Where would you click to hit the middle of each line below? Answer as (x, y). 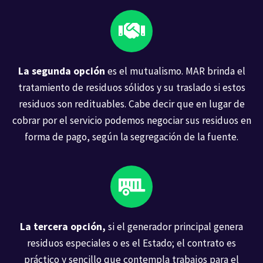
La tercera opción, (64, 226)
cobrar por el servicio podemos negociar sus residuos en (131, 120)
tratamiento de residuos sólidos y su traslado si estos (131, 87)
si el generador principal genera (176, 226)
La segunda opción (61, 71)
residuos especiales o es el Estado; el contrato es (131, 243)
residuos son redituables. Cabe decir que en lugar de (131, 104)
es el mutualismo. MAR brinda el (175, 71)
